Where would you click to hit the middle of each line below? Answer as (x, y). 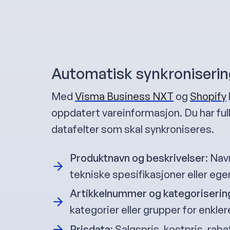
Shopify (208, 97)
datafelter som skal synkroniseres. (133, 129)
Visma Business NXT (124, 97)
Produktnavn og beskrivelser (138, 158)
